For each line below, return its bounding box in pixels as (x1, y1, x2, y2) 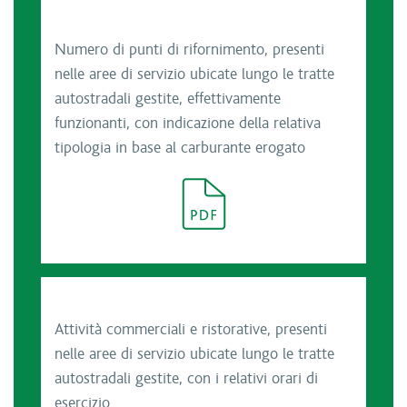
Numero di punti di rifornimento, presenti (55, 41, 324, 59)
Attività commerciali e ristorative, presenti (55, 321, 327, 339)
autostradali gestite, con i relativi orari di (55, 370, 318, 388)
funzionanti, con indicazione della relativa (55, 114, 321, 133)
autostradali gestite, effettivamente (55, 90, 281, 108)
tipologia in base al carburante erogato (55, 139, 305, 157)
